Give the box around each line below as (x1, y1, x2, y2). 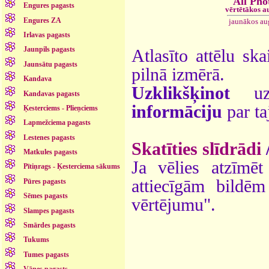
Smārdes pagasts (23, 220, 76, 229)
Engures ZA (23, 16, 62, 25)
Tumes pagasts (23, 250, 70, 259)
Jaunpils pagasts (23, 45, 76, 54)
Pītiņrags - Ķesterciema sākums (23, 162, 121, 171)
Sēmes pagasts (23, 192, 68, 201)
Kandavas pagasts (23, 89, 80, 98)
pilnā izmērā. (131, 64, 225, 84)
